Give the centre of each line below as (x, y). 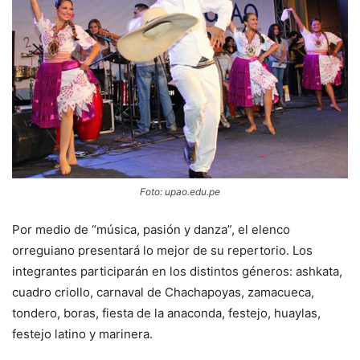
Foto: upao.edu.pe (180, 192)
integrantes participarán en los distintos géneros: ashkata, (177, 272)
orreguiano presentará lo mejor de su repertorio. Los (162, 251)
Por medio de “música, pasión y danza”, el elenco (151, 230)
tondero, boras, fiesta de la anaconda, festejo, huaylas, (166, 313)
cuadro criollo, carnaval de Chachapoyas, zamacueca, (163, 292)
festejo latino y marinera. (82, 334)
